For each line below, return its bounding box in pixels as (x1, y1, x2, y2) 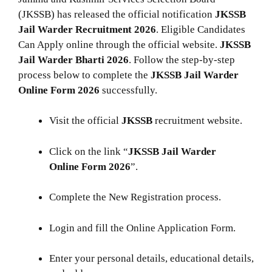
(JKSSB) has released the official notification (18, 8, 215, 20)
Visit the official (49, 115, 121, 127)
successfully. (100, 84, 157, 96)
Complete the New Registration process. (49, 191, 221, 203)
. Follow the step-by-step (129, 53, 235, 66)
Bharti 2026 (73, 53, 129, 66)
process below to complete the (18, 69, 148, 81)
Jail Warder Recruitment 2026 (18, 23, 156, 35)
